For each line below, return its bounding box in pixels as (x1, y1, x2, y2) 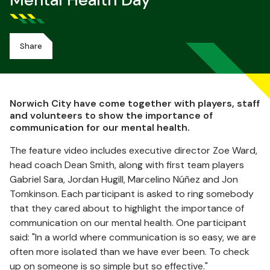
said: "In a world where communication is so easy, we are (10, 231, 256, 243)
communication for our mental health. (10, 121, 190, 134)
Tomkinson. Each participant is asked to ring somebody (10, 187, 254, 200)
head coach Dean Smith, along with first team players (10, 159, 244, 171)
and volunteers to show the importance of (10, 109, 213, 122)
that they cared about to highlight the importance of (10, 202, 244, 215)
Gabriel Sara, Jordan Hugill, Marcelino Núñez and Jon (10, 173, 238, 186)
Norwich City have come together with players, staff (10, 97, 260, 110)
